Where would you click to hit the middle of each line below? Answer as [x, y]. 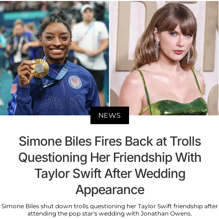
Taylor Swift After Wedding [109, 174]
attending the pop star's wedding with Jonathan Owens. [109, 214]
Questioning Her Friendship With [109, 157]
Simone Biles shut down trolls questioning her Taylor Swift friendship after [109, 206]
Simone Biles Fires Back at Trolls [109, 141]
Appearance [109, 190]
